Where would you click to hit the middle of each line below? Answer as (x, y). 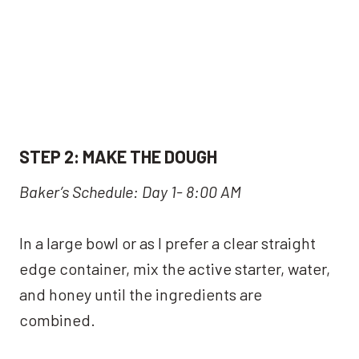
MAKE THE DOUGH (148, 156)
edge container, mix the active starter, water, (175, 268)
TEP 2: (54, 156)
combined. (57, 319)
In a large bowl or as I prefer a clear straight (167, 242)
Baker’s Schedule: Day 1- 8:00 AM (130, 191)
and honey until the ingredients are (141, 294)
